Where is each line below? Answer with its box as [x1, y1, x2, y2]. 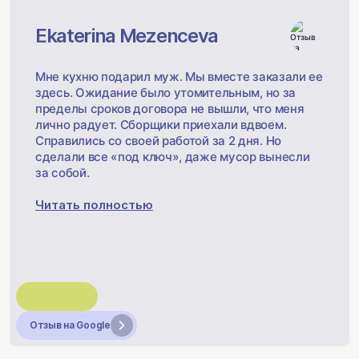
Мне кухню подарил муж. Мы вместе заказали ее [35, 69, 323, 84]
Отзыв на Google [30, 319, 111, 331]
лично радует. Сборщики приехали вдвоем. [35, 117, 287, 132]
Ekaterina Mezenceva [35, 24, 218, 47]
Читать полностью [35, 197, 153, 212]
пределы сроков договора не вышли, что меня [35, 101, 305, 116]
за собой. [35, 165, 90, 180]
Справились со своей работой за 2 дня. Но [35, 133, 281, 148]
